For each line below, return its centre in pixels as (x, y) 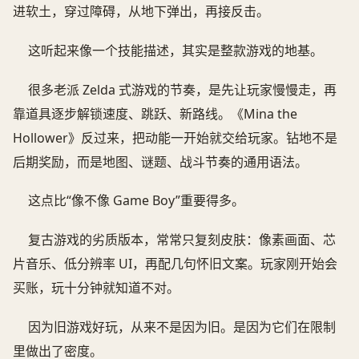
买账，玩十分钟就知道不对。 (96, 288)
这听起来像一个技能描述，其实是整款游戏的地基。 (176, 50)
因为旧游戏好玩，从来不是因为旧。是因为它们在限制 (182, 327)
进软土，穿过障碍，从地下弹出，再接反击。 (141, 11)
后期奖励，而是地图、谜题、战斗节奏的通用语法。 (160, 161)
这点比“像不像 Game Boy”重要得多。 (137, 201)
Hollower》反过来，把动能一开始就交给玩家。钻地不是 (175, 137)
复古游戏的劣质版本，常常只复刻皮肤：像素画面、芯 (182, 240)
